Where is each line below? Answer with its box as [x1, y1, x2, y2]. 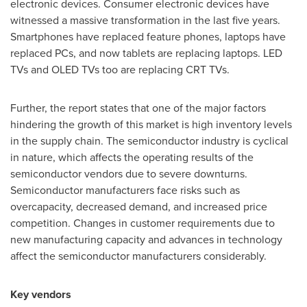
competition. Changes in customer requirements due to [10, 215, 275, 230]
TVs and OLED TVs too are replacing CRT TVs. [10, 62, 230, 77]
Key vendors [10, 286, 71, 302]
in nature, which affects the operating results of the [10, 149, 254, 164]
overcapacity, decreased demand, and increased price [10, 199, 267, 214]
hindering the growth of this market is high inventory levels [10, 116, 292, 132]
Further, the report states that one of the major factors [10, 100, 266, 115]
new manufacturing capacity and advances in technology [10, 232, 282, 247]
